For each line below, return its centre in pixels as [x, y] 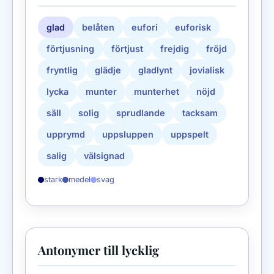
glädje [108, 70]
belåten [98, 27]
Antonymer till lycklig [98, 250]
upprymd [66, 134]
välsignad [104, 155]
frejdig [175, 48]
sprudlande [141, 113]
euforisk [193, 27]
